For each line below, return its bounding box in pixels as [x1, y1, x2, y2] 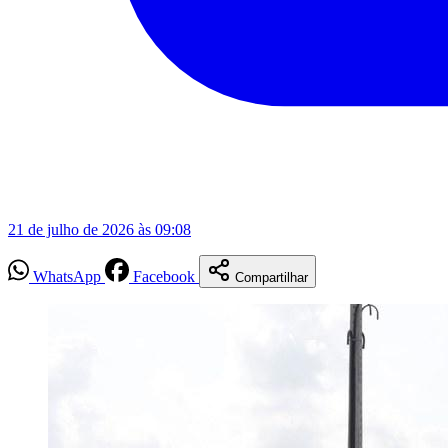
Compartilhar [235, 269, 308, 285]
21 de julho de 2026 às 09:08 [8, 220, 191, 238]
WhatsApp [33, 267, 101, 285]
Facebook [133, 267, 195, 285]
